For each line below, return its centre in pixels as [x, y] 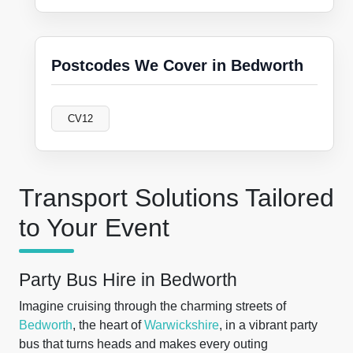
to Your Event [94, 228]
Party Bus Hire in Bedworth [128, 280]
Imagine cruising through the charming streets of [152, 306]
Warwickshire [182, 325]
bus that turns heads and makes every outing [143, 344]
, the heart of [108, 325]
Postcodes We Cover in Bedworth [177, 65]
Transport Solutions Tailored [176, 198]
